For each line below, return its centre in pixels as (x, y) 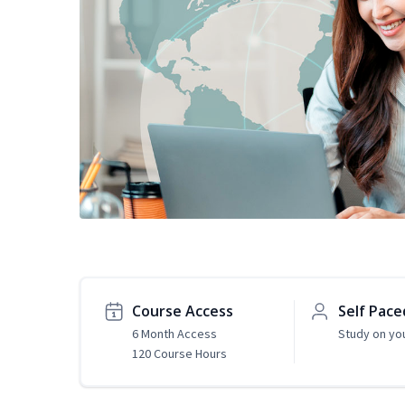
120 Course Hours (179, 354)
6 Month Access (174, 334)
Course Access (183, 311)
